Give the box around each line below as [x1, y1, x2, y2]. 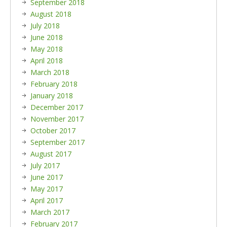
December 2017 [30, 102, 83, 112]
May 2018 [30, 44, 63, 54]
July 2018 [30, 21, 60, 30]
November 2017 [30, 114, 84, 124]
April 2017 [30, 196, 63, 205]
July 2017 [30, 161, 60, 170]
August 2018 [30, 9, 71, 19]
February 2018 [30, 79, 78, 89]
